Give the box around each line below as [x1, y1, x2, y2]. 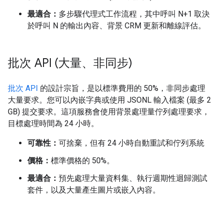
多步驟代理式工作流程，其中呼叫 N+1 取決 [59, 9, 210, 19]
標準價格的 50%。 [51, 156, 114, 165]
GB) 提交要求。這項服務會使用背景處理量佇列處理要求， [8, 107, 210, 116]
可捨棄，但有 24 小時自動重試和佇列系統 [59, 138, 204, 148]
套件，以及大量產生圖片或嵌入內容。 [27, 185, 160, 195]
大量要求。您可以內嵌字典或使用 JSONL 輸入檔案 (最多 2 [8, 95, 211, 105]
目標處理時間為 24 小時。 [8, 119, 99, 128]
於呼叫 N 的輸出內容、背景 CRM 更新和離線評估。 [27, 21, 206, 30]
